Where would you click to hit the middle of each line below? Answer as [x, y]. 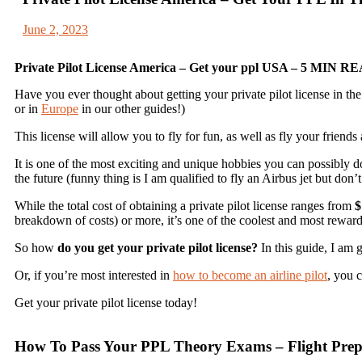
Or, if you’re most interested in [94, 275]
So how [36, 248]
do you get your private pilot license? [158, 248]
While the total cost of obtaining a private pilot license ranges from [185, 206]
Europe [60, 109]
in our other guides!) [132, 109]
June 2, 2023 [55, 29]
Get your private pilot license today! [106, 303]
